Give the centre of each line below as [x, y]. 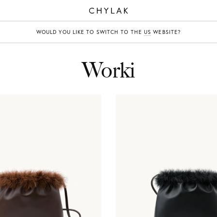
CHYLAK [90, 18]
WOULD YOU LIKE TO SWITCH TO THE [90, 32]
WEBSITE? [166, 32]
